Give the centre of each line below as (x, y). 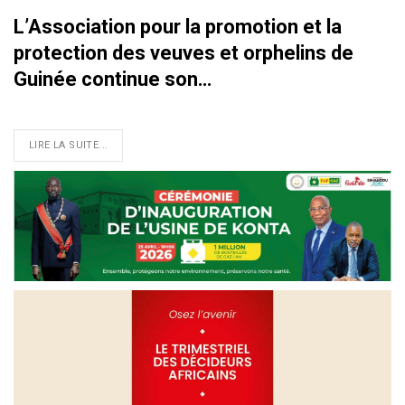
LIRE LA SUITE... (69, 145)
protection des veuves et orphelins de (184, 52)
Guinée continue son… (113, 79)
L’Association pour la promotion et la (178, 26)
